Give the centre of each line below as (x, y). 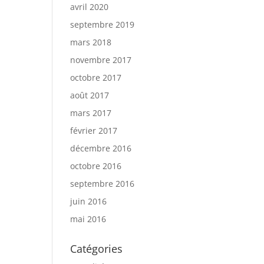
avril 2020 (90, 7)
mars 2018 (91, 42)
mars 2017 (91, 113)
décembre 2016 (101, 148)
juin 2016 (89, 201)
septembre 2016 (103, 184)
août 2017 (90, 95)
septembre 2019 (103, 24)
